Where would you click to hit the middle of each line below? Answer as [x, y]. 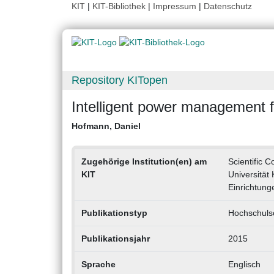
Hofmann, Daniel [106, 126]
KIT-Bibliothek [120, 6]
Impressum [175, 6]
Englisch [244, 265]
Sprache [98, 265]
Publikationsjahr [115, 239]
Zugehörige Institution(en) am [144, 162]
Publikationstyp [114, 213]
